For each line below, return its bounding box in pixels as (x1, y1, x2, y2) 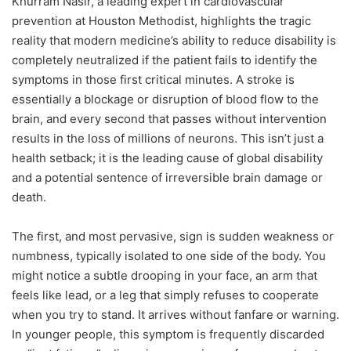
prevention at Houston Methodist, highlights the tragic (12, 13, 311, 28)
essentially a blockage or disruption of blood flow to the (12, 91, 319, 107)
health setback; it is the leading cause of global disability (12, 150, 323, 165)
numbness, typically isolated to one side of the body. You (12, 248, 326, 263)
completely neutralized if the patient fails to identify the (12, 52, 317, 67)
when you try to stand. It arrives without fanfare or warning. (12, 306, 339, 322)
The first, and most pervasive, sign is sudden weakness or (12, 228, 334, 244)
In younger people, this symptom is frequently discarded (12, 326, 324, 342)
